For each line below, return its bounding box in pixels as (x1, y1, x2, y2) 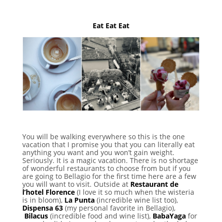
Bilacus (24, 211, 48, 221)
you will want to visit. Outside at (22, 179, 130, 189)
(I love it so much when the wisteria (74, 187, 194, 197)
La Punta (64, 195, 95, 205)
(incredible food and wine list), (48, 211, 151, 221)
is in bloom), (22, 195, 64, 205)
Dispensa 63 (22, 203, 63, 213)
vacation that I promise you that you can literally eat (22, 139, 195, 149)
